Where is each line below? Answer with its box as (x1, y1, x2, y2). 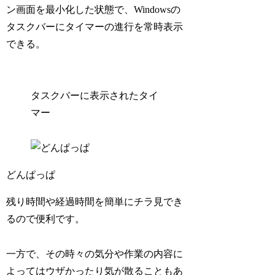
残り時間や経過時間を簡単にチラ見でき (6, 196, 184, 207)
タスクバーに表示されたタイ (31, 90, 159, 101)
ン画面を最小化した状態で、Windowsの (6, 4, 181, 15)
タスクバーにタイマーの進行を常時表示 (6, 21, 184, 32)
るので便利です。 (6, 214, 85, 225)
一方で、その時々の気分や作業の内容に (6, 249, 184, 260)
